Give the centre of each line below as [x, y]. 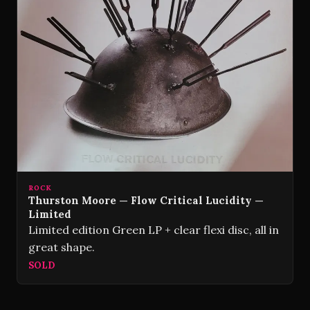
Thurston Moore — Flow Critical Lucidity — [146, 200]
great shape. [62, 247]
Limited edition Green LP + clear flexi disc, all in [154, 230]
